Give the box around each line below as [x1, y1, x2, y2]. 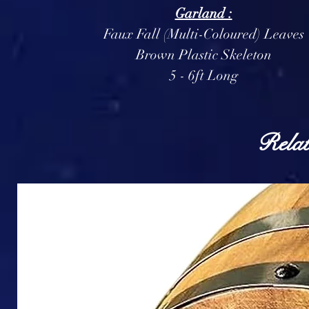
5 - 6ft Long [169, 67, 238, 84]
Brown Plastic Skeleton [135, 46, 272, 63]
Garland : [175, 5, 232, 22]
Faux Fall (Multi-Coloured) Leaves [103, 26, 304, 43]
